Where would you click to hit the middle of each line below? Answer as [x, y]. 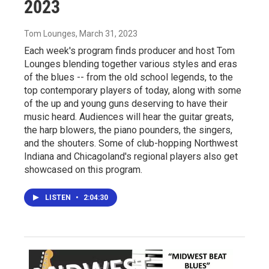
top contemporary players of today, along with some [133, 90]
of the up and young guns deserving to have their [126, 103]
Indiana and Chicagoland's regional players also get [131, 156]
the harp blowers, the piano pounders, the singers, [128, 130]
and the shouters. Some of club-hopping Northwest [131, 143]
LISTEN [59, 197]
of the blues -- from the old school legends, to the [128, 77]
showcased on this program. [83, 169]
